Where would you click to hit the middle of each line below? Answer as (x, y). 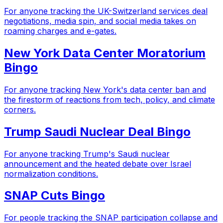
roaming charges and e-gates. (60, 31)
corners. (20, 109)
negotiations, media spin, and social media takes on (100, 21)
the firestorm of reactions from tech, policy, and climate (110, 99)
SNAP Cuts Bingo (55, 196)
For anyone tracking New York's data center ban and (105, 89)
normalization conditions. (51, 173)
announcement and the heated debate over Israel (98, 164)
